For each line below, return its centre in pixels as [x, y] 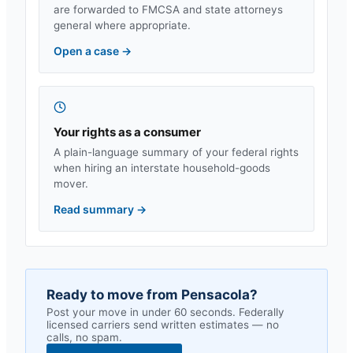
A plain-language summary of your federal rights [176, 152]
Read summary [95, 209]
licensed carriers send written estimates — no [163, 325]
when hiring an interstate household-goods [162, 168]
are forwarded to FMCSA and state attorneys [168, 9]
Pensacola [216, 295]
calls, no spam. [84, 337]
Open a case [87, 51]
